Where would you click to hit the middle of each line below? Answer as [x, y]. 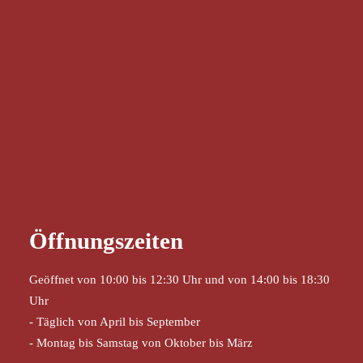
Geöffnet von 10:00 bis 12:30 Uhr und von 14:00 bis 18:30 [179, 280]
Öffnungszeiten [106, 241]
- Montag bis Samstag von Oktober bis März [141, 343]
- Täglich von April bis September [115, 322]
